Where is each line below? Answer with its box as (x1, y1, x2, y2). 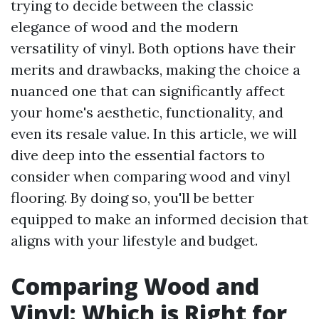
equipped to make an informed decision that (11, 210, 308, 228)
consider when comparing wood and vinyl (11, 167, 291, 185)
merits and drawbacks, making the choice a (11, 61, 300, 78)
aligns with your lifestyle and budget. (11, 231, 258, 249)
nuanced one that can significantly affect (11, 82, 285, 100)
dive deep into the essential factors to (11, 146, 265, 164)
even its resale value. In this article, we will (11, 125, 297, 142)
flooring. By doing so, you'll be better (11, 189, 254, 206)
